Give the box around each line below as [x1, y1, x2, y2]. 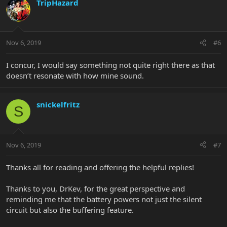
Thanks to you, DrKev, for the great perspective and [6, 183, 185, 194]
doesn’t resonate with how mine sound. [6, 70, 144, 81]
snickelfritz [36, 99, 80, 110]
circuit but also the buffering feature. [6, 204, 134, 215]
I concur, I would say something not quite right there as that [6, 60, 215, 70]
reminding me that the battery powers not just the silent [6, 194, 202, 204]
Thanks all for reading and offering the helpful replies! [6, 162, 194, 172]
